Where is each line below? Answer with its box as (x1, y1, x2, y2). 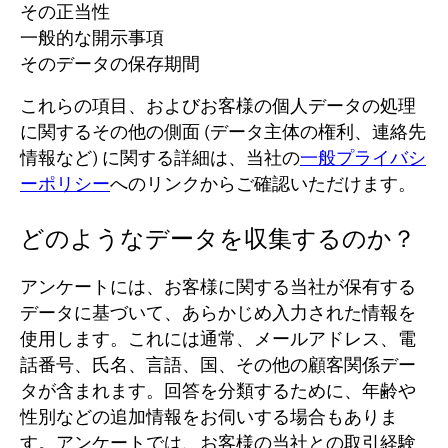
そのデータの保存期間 (20, 54, 200, 74)
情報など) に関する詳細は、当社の (20, 148, 300, 168)
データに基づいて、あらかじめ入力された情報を (20, 303, 416, 323)
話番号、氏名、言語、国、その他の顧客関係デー (20, 355, 416, 375)
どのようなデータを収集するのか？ (20, 224, 416, 253)
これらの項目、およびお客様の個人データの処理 (20, 96, 416, 116)
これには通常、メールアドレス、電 (128, 329, 416, 349)
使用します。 (20, 329, 128, 349)
